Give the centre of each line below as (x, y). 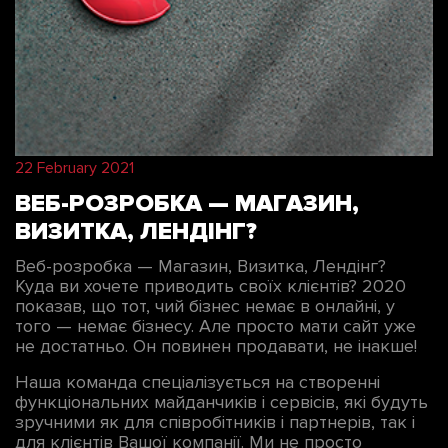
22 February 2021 (74, 168)
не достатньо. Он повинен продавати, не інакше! (216, 346)
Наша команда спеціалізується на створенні (197, 382)
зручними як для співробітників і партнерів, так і (215, 422)
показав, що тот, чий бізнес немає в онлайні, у (205, 306)
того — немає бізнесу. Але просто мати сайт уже (215, 326)
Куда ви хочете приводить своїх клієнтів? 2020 (210, 286)
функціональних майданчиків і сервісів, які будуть (221, 402)
